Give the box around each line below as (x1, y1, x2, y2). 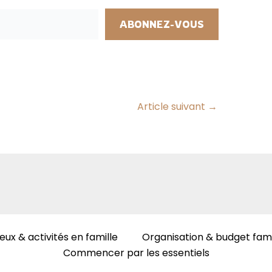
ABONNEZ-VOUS (120, 18, 205, 31)
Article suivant (137, 100, 208, 114)
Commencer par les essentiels (63, 246, 209, 260)
